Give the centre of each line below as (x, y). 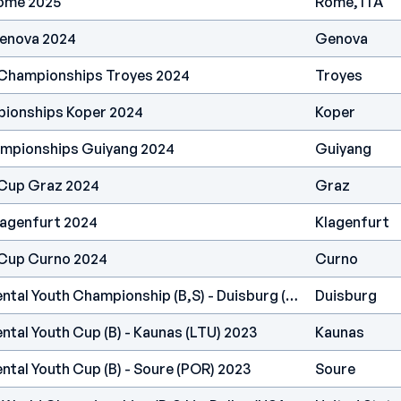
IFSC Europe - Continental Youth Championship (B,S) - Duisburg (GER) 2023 (292, 295)
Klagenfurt (352, 222)
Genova (341, 38)
